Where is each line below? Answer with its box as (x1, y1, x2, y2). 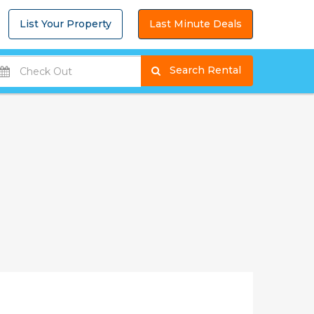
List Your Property (20, 18, 111, 31)
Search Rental (244, 64, 255, 76)
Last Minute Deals (149, 18, 242, 31)
